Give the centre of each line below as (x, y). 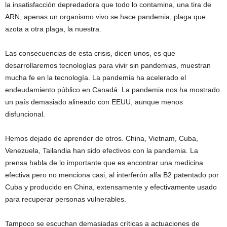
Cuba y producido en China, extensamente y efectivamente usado (111, 187)
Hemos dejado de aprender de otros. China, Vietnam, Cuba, (102, 138)
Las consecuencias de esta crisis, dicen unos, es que (90, 53)
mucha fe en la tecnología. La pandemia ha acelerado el (96, 78)
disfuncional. (25, 114)
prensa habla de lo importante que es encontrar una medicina (104, 163)
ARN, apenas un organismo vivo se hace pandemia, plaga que (105, 17)
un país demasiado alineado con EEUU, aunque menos (94, 102)
